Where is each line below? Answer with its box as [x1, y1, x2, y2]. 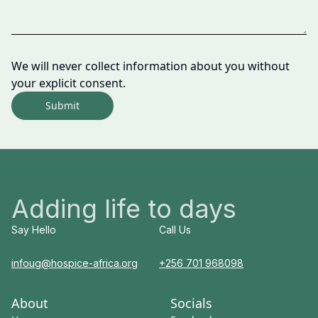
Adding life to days [11, 193, 236, 224]
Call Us [159, 224, 191, 236]
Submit [45, 99, 79, 112]
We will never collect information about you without [11, 58, 290, 74]
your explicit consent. [11, 75, 126, 91]
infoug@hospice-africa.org [11, 257, 138, 269]
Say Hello [11, 224, 56, 236]
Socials [170, 295, 212, 312]
